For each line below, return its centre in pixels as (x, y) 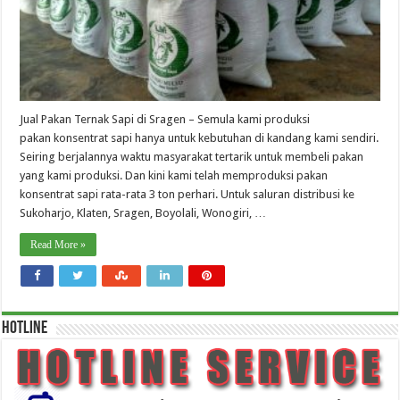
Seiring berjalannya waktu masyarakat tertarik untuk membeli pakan (192, 157)
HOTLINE (25, 329)
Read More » (58, 245)
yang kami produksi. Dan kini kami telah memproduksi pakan (174, 176)
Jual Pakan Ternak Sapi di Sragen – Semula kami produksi (165, 120)
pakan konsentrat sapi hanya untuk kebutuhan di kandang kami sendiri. (200, 138)
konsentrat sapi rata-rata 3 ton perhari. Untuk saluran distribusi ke (187, 195)
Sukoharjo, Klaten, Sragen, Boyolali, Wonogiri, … (143, 213)
